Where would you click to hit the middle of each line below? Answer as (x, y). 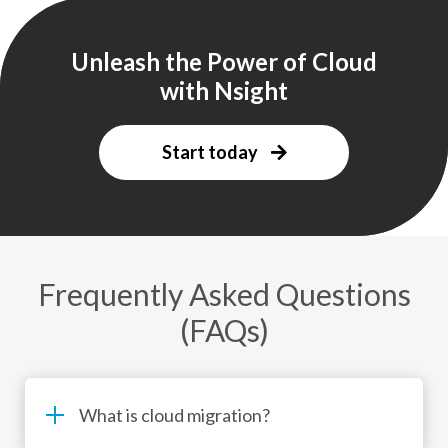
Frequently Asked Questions (224, 294)
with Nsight (224, 91)
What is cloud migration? (174, 415)
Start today (211, 152)
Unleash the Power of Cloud (224, 62)
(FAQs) (224, 330)
